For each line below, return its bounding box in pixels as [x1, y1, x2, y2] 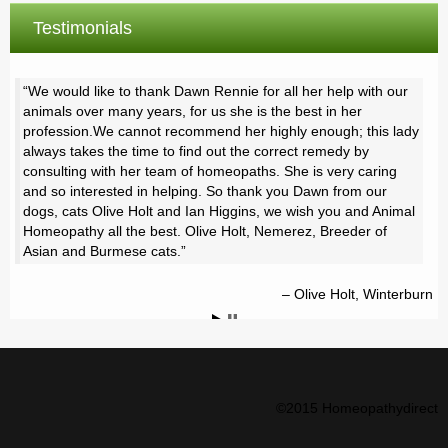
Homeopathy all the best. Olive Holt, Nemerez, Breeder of [23, 223, 387, 239]
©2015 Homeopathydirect [276, 400, 438, 416]
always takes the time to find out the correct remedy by [23, 143, 369, 159]
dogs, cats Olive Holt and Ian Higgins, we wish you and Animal [23, 203, 415, 219]
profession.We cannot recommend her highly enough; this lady [23, 123, 419, 139]
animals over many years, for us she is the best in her [23, 103, 362, 119]
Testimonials [33, 18, 132, 38]
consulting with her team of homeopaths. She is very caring [23, 163, 397, 179]
